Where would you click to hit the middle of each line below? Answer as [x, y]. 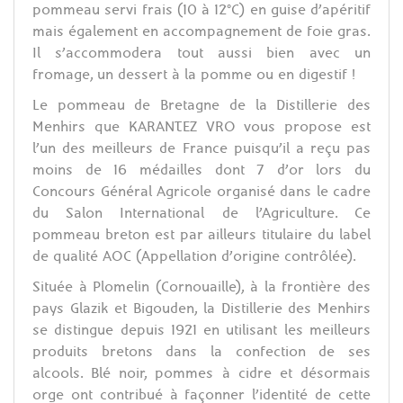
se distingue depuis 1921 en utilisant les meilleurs [201, 330]
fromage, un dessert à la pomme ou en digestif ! [194, 75]
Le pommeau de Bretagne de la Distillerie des [201, 105]
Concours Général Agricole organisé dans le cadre [201, 192]
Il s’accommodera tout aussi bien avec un [201, 53]
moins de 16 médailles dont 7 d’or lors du [201, 170]
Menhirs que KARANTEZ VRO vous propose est [201, 127]
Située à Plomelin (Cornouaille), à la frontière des [201, 287]
